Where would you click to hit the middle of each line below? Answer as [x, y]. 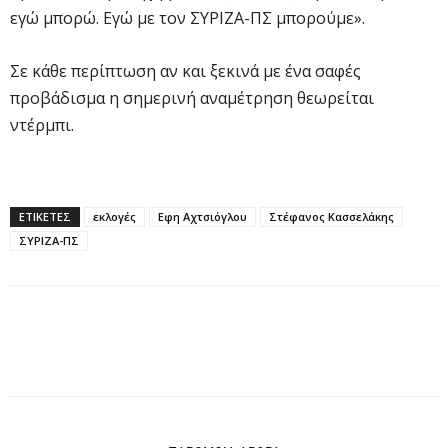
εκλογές [114, 216]
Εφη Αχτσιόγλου [202, 216]
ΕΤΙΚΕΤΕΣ [45, 216]
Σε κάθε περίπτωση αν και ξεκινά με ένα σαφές [185, 70]
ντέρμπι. [42, 124]
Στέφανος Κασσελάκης [331, 216]
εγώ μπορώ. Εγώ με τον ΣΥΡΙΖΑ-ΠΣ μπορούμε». [187, 17]
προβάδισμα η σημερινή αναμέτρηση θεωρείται [192, 97]
